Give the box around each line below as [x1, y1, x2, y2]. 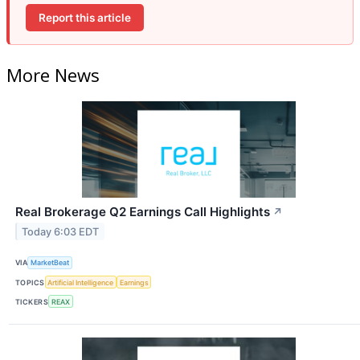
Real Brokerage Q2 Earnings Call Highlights [15, 203, 270, 219]
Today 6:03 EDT [22, 225, 100, 238]
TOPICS [15, 277, 45, 287]
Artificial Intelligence [47, 277, 114, 287]
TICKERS [15, 297, 49, 306]
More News [6, 62, 100, 87]
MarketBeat [31, 258, 70, 268]
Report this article [39, 10, 131, 24]
